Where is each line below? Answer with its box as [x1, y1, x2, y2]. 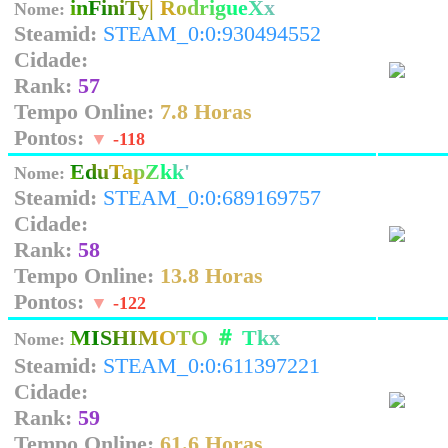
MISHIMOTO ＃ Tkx [70, 325, 280, 350]
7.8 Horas [160, 99, 252, 124]
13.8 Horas [160, 263, 263, 288]
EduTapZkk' [70, 159, 190, 184]
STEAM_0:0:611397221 [103, 353, 320, 378]
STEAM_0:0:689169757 [103, 185, 321, 210]
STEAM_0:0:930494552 [103, 21, 321, 46]
